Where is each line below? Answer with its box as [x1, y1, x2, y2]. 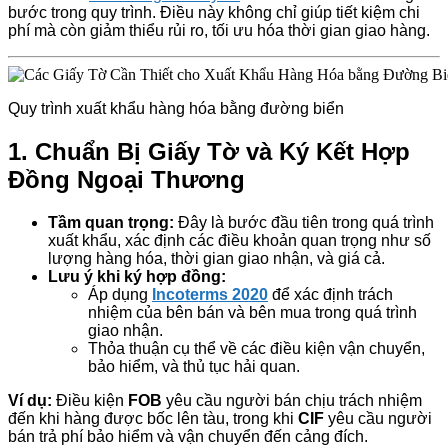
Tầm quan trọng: [48, 214, 174, 232]
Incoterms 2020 [152, 286, 268, 304]
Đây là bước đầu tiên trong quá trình [174, 214, 434, 232]
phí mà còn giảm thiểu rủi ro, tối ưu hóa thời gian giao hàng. [8, 22, 430, 40]
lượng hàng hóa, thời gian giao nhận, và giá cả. [48, 250, 385, 268]
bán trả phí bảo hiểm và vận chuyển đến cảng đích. [8, 428, 368, 446]
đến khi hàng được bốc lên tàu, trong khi [8, 410, 298, 428]
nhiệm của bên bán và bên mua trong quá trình [88, 304, 417, 322]
